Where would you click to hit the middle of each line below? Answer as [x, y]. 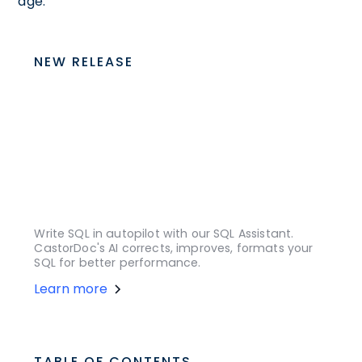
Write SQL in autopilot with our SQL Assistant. [164, 234]
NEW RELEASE [84, 61]
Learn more [71, 289]
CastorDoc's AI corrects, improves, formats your [174, 248]
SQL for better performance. [118, 263]
